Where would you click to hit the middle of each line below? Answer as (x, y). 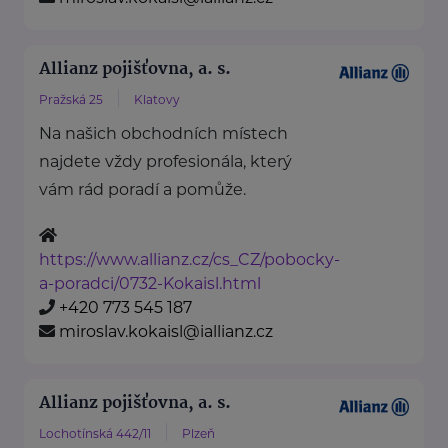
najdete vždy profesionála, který (165, 162)
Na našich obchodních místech (163, 134)
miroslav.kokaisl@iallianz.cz (166, 332)
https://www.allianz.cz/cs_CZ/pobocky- (189, 260)
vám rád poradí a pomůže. (142, 190)
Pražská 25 (71, 100)
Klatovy (157, 100)
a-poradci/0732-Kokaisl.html (150, 284)
